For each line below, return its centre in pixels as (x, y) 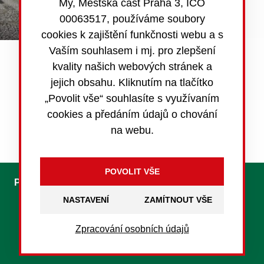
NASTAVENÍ (86, 200)
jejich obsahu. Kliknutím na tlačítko (132, 82)
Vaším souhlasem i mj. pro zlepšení (132, 51)
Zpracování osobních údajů (132, 229)
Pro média (37, 182)
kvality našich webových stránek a (132, 67)
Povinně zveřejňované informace (111, 101)
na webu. (132, 130)
